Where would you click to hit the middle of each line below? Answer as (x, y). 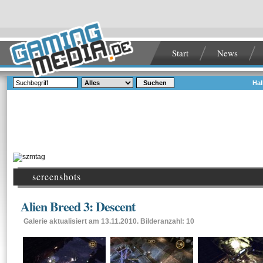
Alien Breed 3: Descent (78, 206)
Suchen (155, 83)
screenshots (57, 176)
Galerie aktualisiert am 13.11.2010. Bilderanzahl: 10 (109, 221)
